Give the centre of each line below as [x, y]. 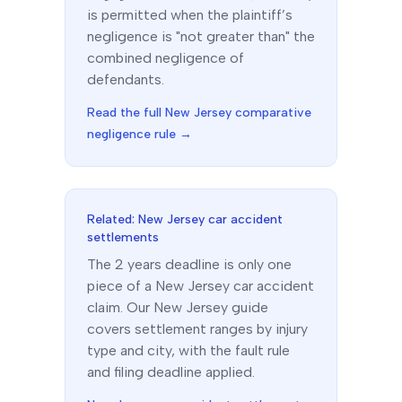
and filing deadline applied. [171, 372]
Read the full [126, 113]
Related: [113, 219]
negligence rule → [140, 134]
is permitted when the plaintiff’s [190, 15]
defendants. [126, 79]
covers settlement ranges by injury [197, 329]
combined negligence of [166, 58]
